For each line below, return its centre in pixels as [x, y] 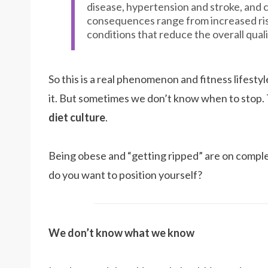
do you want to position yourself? [125, 175]
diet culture [77, 117]
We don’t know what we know [121, 233]
